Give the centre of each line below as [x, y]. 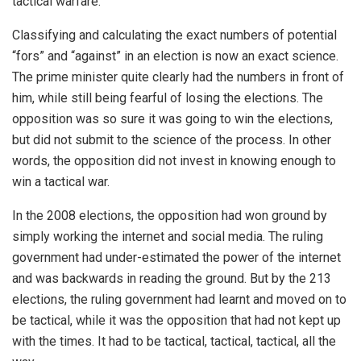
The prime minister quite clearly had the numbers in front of [178, 77]
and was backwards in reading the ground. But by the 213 [172, 278]
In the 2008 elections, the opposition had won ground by [170, 216]
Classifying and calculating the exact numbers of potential [174, 35]
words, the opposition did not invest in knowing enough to [174, 161]
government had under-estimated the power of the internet [176, 257]
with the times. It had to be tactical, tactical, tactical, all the [174, 341]
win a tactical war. [61, 182]
